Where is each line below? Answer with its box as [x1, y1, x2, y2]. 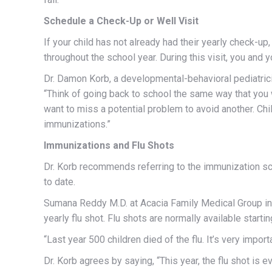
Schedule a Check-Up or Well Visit [44, 15, 199, 27]
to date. [44, 175, 75, 188]
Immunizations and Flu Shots [44, 139, 174, 151]
